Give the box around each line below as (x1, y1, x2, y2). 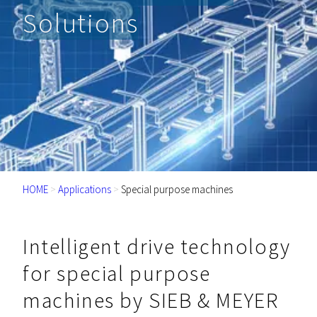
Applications (58, 182, 111, 196)
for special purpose (23, 259, 211, 287)
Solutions (23, 6, 139, 40)
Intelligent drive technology (23, 232, 291, 260)
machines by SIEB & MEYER (23, 286, 279, 313)
